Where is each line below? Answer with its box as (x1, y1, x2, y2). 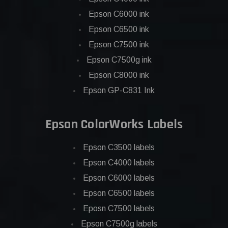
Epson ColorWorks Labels (45, 116, 183, 133)
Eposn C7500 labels (83, 204, 155, 213)
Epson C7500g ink (86, 55, 152, 65)
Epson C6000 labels (83, 174, 155, 183)
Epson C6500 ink (89, 25, 149, 34)
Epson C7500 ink (89, 40, 149, 49)
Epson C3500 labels (83, 143, 155, 152)
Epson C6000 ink (89, 10, 149, 19)
